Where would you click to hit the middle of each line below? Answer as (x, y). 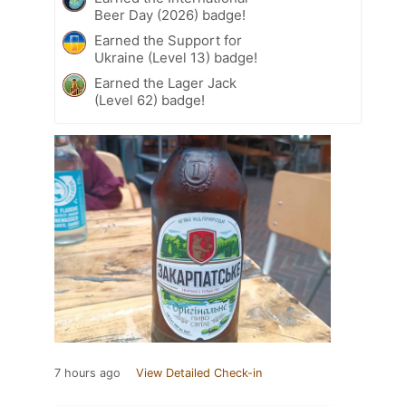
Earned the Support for (168, 40)
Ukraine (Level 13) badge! (176, 57)
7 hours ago (87, 372)
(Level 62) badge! (150, 100)
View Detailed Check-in (199, 372)
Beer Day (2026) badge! (170, 14)
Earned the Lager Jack (165, 82)
